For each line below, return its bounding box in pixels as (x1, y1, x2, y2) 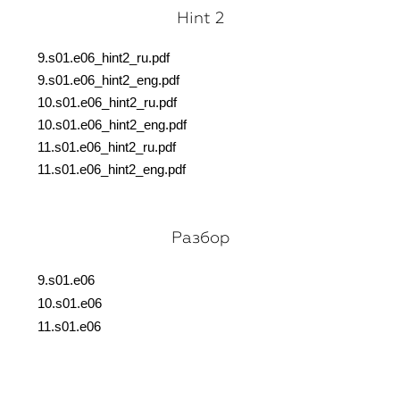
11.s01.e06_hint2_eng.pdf (37, 162, 186, 177)
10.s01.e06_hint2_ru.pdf (37, 96, 177, 110)
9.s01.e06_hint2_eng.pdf (37, 73, 179, 87)
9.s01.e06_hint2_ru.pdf (37, 51, 170, 65)
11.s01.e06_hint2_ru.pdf (37, 140, 176, 154)
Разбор (171, 229, 229, 246)
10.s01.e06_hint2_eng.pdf (37, 118, 187, 132)
